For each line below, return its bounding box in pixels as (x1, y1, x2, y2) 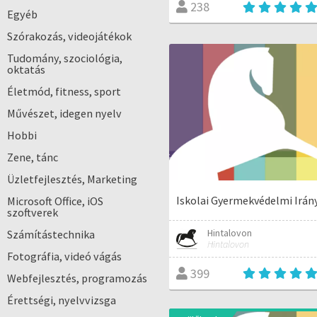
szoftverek (7, 205, 58, 219)
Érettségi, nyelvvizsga (7, 293, 116, 307)
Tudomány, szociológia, (7, 51, 122, 65)
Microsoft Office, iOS (7, 194, 103, 208)
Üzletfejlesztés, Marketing (7, 172, 137, 186)
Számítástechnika (7, 227, 95, 241)
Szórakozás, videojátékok (7, 29, 132, 43)
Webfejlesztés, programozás (7, 271, 147, 285)
